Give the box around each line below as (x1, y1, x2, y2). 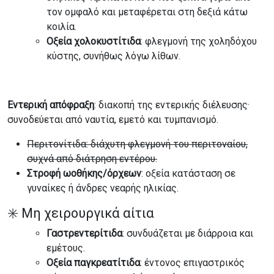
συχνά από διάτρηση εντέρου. (27, 153, 157, 165)
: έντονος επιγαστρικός (140, 257, 245, 268)
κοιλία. (46, 21, 76, 32)
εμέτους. (46, 242, 85, 254)
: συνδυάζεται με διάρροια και (122, 228, 253, 239)
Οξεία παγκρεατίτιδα (46, 257, 140, 268)
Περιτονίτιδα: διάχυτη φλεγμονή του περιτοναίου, (27, 138, 248, 150)
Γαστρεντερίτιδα (46, 228, 122, 239)
